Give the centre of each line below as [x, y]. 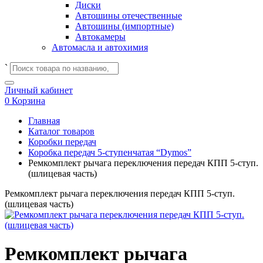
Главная [44, 121]
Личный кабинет [39, 90]
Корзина [28, 101]
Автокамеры [100, 37]
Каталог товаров [61, 131]
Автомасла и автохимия [100, 47]
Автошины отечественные [129, 16]
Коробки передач [62, 142]
